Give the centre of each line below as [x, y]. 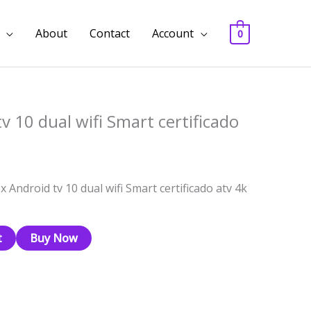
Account [173, 33]
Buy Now [54, 238]
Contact [110, 33]
